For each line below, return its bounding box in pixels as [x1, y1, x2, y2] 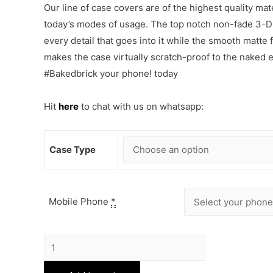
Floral [43, 252, 68, 264]
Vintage [43, 236, 76, 248]
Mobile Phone [49, 196, 111, 208]
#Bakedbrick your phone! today [44, 68, 178, 80]
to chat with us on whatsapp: [79, 100, 204, 112]
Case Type [49, 143, 96, 155]
